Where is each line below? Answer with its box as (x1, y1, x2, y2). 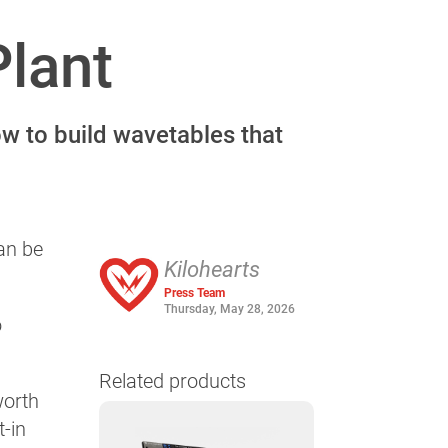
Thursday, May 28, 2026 (163, 301, 295, 316)
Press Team (163, 285, 225, 300)
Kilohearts (163, 256, 260, 282)
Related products (98, 368, 246, 393)
